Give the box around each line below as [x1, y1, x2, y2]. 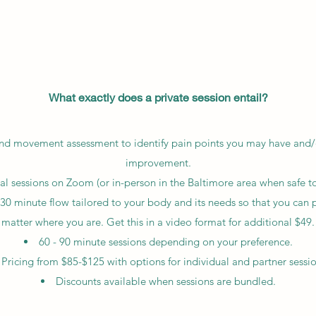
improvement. [125, 156, 191, 169]
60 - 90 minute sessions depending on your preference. [38, 235, 293, 248]
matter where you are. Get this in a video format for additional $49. [1, 215, 315, 229]
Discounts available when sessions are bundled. [55, 274, 276, 288]
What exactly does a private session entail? [48, 90, 268, 104]
